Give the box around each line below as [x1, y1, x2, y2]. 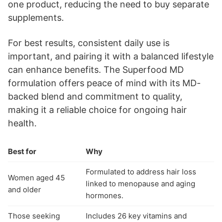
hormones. [86, 190, 123, 200]
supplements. [8, 12, 64, 23]
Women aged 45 [8, 172, 65, 182]
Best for [8, 146, 36, 156]
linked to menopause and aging [86, 178, 195, 188]
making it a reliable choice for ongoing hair [8, 104, 187, 115]
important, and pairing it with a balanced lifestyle [8, 51, 214, 61]
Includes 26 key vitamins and [86, 211, 187, 221]
